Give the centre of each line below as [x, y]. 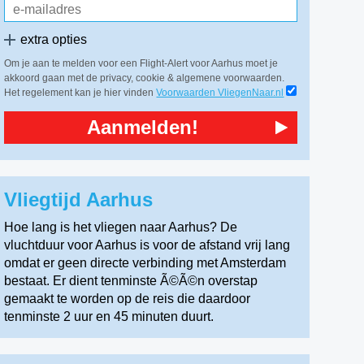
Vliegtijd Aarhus [82, 199]
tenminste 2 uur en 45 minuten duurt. [109, 316]
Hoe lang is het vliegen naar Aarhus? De [121, 227]
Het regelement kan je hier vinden [80, 93]
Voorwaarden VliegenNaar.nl [220, 93]
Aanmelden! [143, 127]
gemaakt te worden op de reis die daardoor [128, 299]
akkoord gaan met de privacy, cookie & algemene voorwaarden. [145, 78]
